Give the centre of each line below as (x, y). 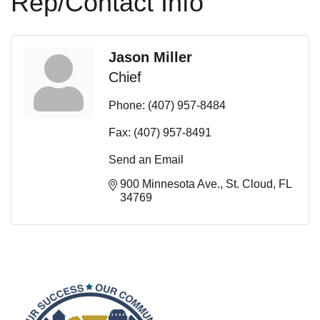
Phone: (127, 105)
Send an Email (146, 159)
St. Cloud (249, 184)
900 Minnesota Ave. (170, 184)
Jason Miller (150, 57)
